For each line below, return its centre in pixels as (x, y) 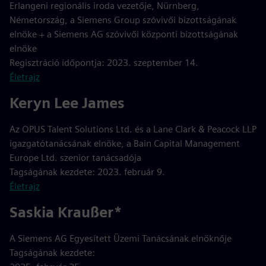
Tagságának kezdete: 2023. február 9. (87, 172)
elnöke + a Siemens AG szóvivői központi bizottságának (124, 34)
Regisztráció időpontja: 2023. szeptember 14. (104, 63)
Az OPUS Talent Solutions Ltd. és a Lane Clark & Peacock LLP (133, 129)
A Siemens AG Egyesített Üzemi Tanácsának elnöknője (121, 238)
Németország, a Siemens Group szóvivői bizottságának (123, 20)
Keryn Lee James (67, 103)
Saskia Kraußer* (66, 212)
